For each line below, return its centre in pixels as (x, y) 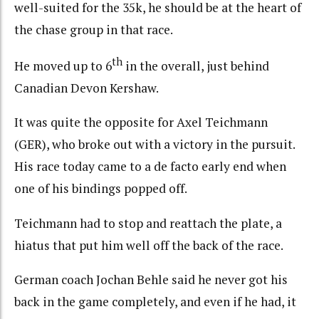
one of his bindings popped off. (101, 189)
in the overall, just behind (196, 66)
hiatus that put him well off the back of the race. (149, 245)
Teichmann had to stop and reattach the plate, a (148, 223)
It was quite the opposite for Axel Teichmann (141, 122)
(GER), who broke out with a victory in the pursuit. (155, 145)
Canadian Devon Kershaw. (87, 88)
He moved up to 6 (63, 66)
